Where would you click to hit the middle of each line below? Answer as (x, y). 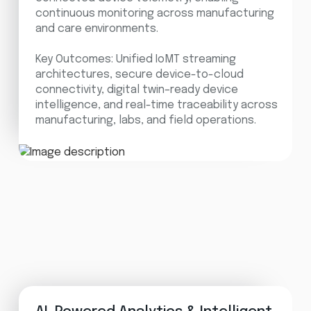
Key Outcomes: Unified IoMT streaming (135, 59)
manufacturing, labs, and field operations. (145, 120)
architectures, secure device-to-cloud (139, 74)
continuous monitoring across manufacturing (154, 13)
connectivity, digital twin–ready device (136, 90)
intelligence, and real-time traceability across (156, 105)
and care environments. (96, 28)
